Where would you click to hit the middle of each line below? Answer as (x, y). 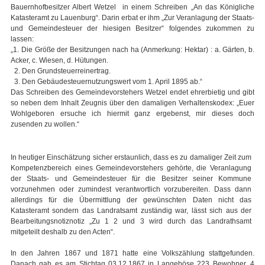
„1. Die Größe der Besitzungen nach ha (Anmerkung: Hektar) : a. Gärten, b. (132, 50)
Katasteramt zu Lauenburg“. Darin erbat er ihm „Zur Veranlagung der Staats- (132, 18)
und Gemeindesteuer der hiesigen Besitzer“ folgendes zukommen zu (132, 29)
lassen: (22, 39)
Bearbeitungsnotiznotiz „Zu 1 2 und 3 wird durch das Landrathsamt (131, 222)
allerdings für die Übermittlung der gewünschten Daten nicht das (131, 200)
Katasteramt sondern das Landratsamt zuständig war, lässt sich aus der (131, 211)
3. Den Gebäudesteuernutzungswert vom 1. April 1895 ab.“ (106, 82)
